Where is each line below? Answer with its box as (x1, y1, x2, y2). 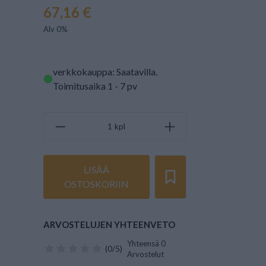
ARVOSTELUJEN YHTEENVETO (43, 219, 176, 230)
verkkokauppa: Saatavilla (53, 66, 156, 77)
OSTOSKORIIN (64, 178, 129, 189)
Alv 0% (43, 24, 68, 34)
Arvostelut (127, 249, 164, 259)
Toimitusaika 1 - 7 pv (53, 80, 138, 91)
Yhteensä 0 (127, 239, 166, 248)
